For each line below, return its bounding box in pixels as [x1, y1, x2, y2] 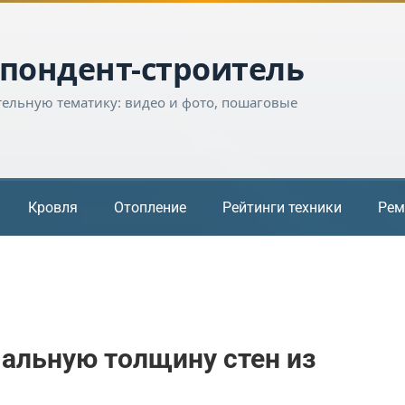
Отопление [114, 198, 186, 216]
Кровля [28, 198, 78, 216]
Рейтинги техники [222, 198, 342, 216]
